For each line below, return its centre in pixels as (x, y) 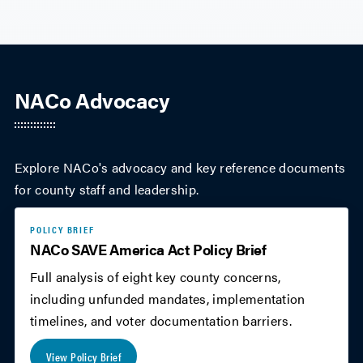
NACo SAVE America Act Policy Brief (148, 250)
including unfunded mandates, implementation (168, 299)
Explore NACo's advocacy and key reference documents (180, 168)
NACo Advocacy (92, 100)
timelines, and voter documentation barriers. (161, 321)
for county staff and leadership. (107, 190)
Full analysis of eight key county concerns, (156, 277)
